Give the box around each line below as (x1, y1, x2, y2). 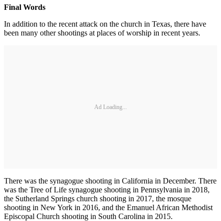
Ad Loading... (94, 103, 127, 110)
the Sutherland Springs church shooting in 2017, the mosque (4, 194, 191, 203)
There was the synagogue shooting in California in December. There (4, 177, 217, 185)
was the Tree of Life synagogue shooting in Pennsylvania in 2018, (4, 185, 210, 194)
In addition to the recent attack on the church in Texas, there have (4, 20, 206, 28)
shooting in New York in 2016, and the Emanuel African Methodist (4, 203, 213, 212)
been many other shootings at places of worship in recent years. (4, 29, 200, 37)
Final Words (4, 3, 45, 11)
